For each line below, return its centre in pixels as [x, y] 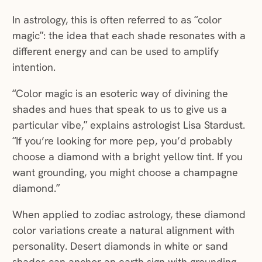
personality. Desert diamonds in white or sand [120, 246]
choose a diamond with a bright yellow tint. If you [127, 157]
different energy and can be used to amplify [115, 51]
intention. [34, 67]
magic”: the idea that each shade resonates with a [129, 36]
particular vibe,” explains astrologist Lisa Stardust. [128, 125]
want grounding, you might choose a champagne [125, 173]
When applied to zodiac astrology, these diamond [129, 215]
